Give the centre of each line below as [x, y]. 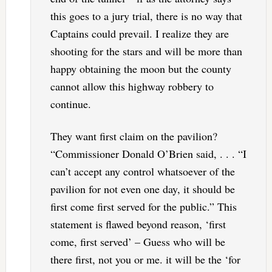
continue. [70, 104]
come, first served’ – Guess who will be [138, 242]
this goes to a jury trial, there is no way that [146, 16]
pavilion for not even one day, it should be [142, 189]
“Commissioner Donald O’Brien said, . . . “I [148, 154]
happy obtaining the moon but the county [141, 69]
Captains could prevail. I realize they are [139, 34]
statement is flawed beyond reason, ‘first [138, 224]
